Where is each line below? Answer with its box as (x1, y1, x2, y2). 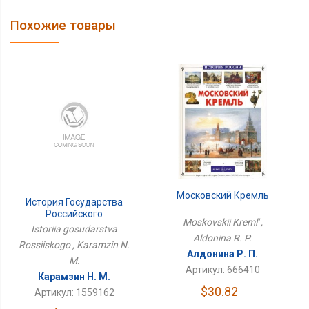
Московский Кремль (176, 189, 269, 201)
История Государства (26, 197, 123, 208)
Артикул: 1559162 (34, 287, 114, 299)
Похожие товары (10, 18, 116, 33)
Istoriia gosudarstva (31, 223, 118, 235)
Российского (46, 208, 103, 220)
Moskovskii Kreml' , (182, 216, 263, 228)
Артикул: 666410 (185, 263, 260, 275)
